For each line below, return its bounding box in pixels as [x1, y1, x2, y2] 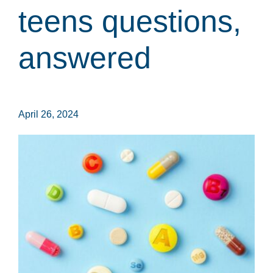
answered [18, 41, 151, 76]
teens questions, [18, 4, 241, 39]
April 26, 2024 [18, 109, 79, 120]
